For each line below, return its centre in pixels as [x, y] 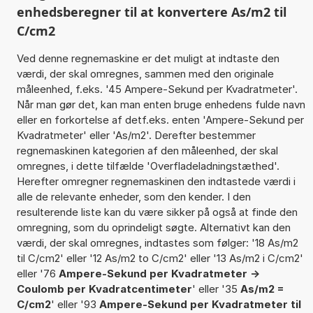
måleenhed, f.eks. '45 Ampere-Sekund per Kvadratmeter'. [157, 89]
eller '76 [37, 273]
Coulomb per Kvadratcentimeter [104, 289]
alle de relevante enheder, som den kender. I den [133, 196]
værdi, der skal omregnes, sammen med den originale [145, 73]
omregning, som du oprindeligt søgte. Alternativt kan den [153, 227]
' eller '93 [75, 304]
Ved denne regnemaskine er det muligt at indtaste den [148, 58]
